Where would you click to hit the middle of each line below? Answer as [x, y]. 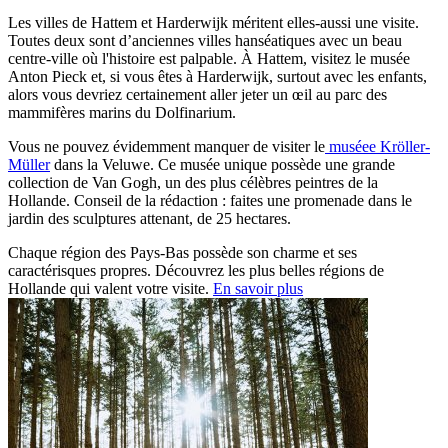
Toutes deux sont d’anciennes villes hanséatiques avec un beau [205, 41]
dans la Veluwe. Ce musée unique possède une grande [222, 165]
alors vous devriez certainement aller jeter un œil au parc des [197, 95]
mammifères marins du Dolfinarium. [122, 113]
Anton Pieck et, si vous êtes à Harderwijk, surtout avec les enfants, [217, 77]
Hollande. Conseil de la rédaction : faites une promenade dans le [210, 201]
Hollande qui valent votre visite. [110, 289]
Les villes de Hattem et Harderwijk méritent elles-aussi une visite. [213, 23]
